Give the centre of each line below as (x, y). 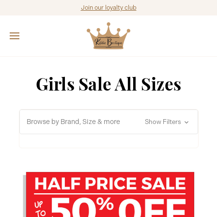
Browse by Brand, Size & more (73, 122)
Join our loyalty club (108, 8)
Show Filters (164, 122)
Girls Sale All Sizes (108, 83)
